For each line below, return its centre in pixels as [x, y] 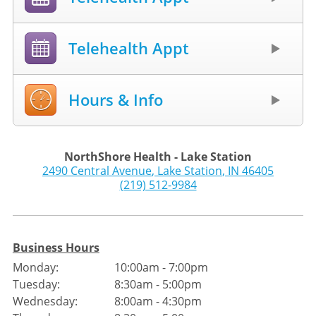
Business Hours [56, 247]
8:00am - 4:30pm [158, 301]
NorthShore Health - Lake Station [158, 156]
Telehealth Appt [128, 49]
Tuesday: [36, 284]
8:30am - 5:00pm [158, 284]
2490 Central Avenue [97, 170]
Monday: [35, 267]
